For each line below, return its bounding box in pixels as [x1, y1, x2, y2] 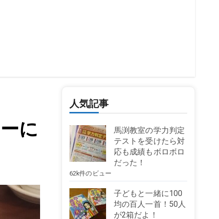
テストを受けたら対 [113, 136, 185, 146]
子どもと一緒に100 [113, 189, 183, 198]
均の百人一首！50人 [113, 199, 186, 209]
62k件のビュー [69, 170, 112, 177]
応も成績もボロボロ [113, 147, 185, 156]
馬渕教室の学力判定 [113, 126, 185, 135]
